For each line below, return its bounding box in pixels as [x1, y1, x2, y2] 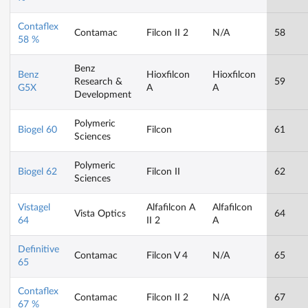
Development [74, 90, 131, 100]
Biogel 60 [18, 125, 57, 135]
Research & [74, 77, 122, 87]
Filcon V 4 [146, 251, 188, 261]
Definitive [18, 245, 59, 255]
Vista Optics [74, 209, 126, 219]
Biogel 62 [18, 167, 57, 177]
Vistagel [18, 203, 50, 213]
